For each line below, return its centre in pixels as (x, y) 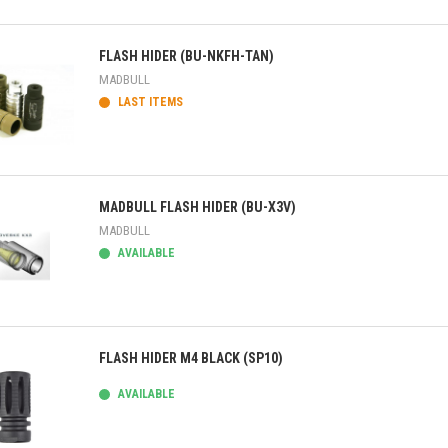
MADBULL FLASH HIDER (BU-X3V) (197, 207)
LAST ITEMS (149, 102)
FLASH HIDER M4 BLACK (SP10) (191, 358)
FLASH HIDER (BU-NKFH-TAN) (186, 56)
